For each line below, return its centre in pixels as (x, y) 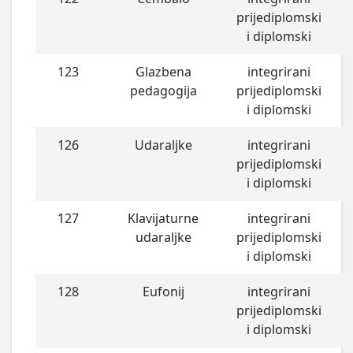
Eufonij (163, 292)
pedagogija (163, 91)
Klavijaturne (163, 219)
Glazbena (163, 72)
